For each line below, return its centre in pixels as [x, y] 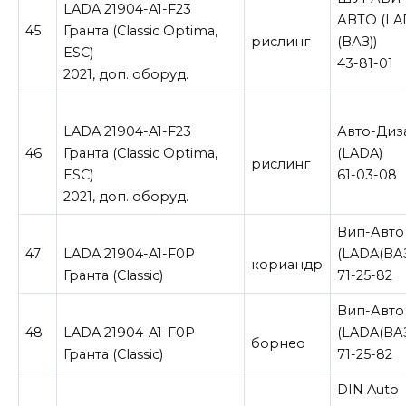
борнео [279, 343]
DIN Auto [368, 389]
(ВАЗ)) [358, 41]
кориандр [287, 264]
